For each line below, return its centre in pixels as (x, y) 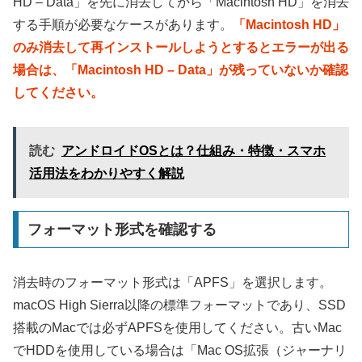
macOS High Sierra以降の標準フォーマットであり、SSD (179, 305)
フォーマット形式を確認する (122, 230)
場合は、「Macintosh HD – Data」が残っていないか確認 (181, 69)
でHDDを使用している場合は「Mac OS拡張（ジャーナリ (180, 351)
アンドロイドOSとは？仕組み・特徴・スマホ (194, 151)
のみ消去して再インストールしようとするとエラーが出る (181, 47)
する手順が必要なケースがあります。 (123, 24)
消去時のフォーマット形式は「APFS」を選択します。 (173, 283)
